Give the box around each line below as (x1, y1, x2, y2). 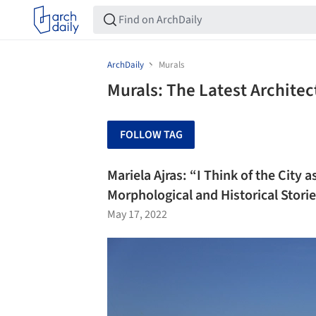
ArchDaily (107, 59, 144, 71)
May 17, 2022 (107, 207, 167, 222)
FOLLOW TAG (119, 127, 183, 142)
